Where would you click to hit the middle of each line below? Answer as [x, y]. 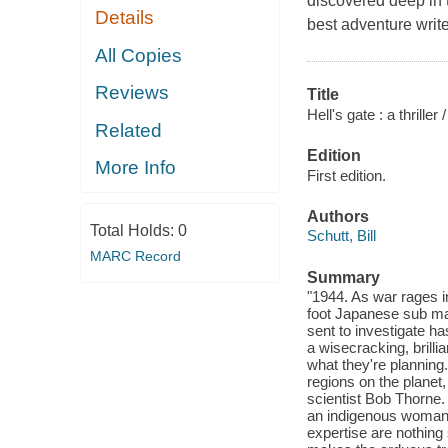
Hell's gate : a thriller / [376, 114]
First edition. [346, 175]
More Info [136, 168]
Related [129, 130]
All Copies [139, 55]
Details [125, 18]
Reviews [132, 93]
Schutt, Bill [341, 236]
